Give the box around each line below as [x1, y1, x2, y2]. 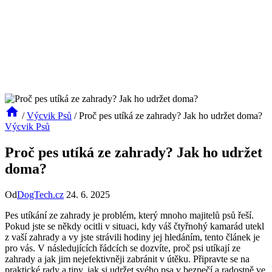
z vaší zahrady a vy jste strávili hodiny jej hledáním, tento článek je [5, 231, 260, 242]
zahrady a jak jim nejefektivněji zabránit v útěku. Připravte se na [5, 253, 250, 264]
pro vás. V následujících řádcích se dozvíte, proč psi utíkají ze [5, 242, 240, 253]
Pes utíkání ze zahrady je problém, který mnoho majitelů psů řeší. [5, 209, 254, 220]
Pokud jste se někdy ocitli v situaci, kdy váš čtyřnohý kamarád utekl [5, 220, 264, 231]
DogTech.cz [17, 189, 64, 200]
